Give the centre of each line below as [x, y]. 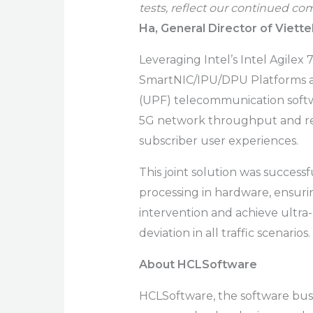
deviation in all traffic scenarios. [224, 233]
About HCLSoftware [198, 265]
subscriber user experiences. [218, 141]
